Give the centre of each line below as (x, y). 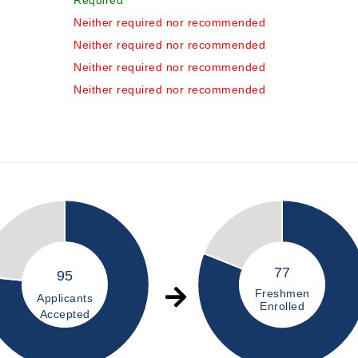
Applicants (65, 298)
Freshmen (282, 294)
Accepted (65, 314)
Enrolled (282, 306)
